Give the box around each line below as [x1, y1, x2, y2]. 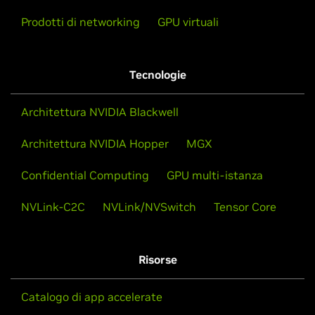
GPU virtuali [157, 14, 219, 29]
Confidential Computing [21, 167, 149, 182]
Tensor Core [214, 199, 276, 214]
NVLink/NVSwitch [103, 199, 196, 214]
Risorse [138, 252, 177, 266]
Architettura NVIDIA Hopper [21, 136, 169, 150]
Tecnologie [129, 67, 186, 82]
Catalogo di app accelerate [21, 289, 162, 304]
